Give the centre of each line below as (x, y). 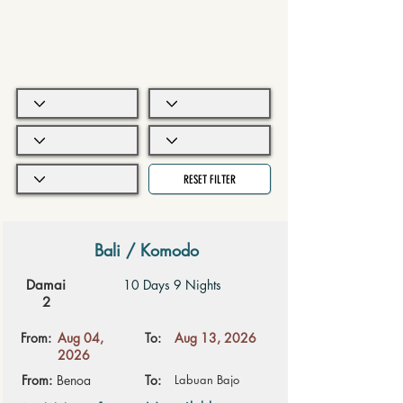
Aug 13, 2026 (215, 338)
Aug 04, (80, 338)
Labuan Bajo (206, 380)
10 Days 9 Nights (172, 285)
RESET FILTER (210, 179)
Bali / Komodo (146, 250)
